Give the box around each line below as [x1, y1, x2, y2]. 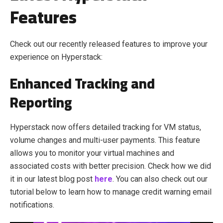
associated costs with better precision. [10, 161, 148, 171]
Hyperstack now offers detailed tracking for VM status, [10, 122, 201, 132]
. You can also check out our [112, 174, 208, 184]
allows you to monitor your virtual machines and [10, 148, 174, 158]
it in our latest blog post [10, 174, 95, 184]
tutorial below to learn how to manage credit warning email [10, 187, 212, 197]
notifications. [10, 200, 54, 210]
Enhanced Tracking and [10, 71, 155, 97]
